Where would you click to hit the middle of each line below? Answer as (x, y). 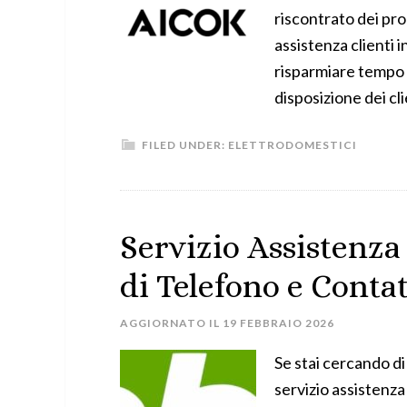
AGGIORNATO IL (171, 323)
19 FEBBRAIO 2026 (278, 323)
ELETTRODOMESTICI (293, 145)
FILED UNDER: (185, 145)
